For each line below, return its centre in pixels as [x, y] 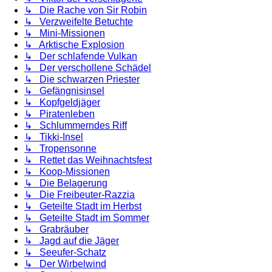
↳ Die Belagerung [66, 183]
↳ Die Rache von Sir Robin [86, 10]
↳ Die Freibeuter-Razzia [80, 195]
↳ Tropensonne [60, 149]
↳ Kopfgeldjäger [62, 103]
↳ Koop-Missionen [67, 172]
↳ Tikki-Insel [54, 137]
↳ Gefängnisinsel [64, 91]
